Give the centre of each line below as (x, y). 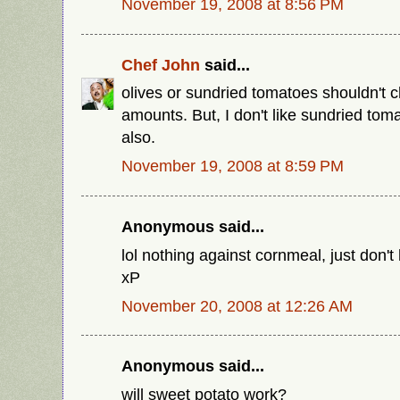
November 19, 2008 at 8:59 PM (233, 166)
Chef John (161, 64)
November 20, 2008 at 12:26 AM (237, 305)
